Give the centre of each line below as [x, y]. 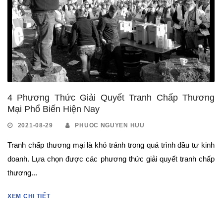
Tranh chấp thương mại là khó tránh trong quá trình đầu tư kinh [111, 145]
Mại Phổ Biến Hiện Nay [54, 109]
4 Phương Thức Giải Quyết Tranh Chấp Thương [111, 97]
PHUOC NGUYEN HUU [110, 125]
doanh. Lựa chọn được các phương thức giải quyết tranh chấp [111, 159]
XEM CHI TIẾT [29, 196]
